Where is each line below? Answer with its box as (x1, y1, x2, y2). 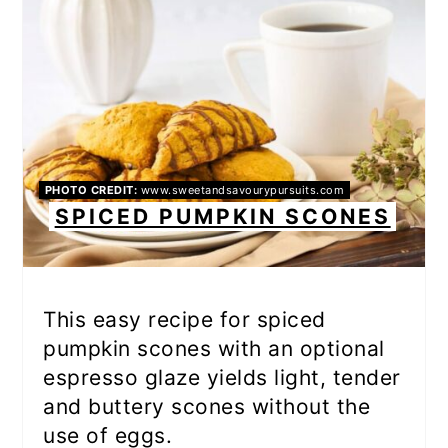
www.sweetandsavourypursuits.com (137, 183, 345, 198)
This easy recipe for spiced (43, 306, 326, 332)
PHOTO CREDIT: (44, 183, 138, 198)
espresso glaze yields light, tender (43, 364, 401, 390)
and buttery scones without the (43, 393, 371, 419)
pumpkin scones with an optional (43, 335, 385, 361)
